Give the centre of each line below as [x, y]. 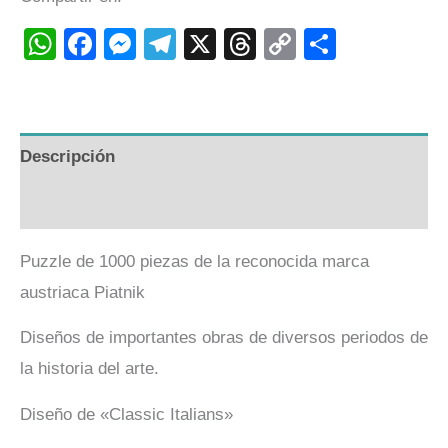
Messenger [216, 43]
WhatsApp [130, 43]
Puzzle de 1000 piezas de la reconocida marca [194, 261]
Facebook [167, 43]
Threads [315, 43]
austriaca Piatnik [82, 292]
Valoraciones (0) [84, 205]
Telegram [242, 43]
